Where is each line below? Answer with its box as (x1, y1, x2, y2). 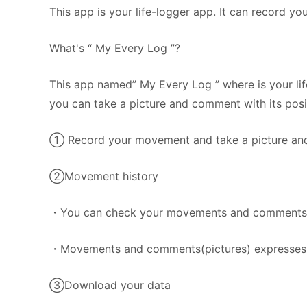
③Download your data (49, 278, 171, 292)
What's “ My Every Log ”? (49, 41, 180, 55)
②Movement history (49, 169, 158, 183)
